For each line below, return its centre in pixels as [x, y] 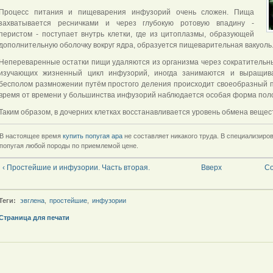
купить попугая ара [93, 136]
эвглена [32, 201]
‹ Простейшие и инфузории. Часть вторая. [76, 168]
